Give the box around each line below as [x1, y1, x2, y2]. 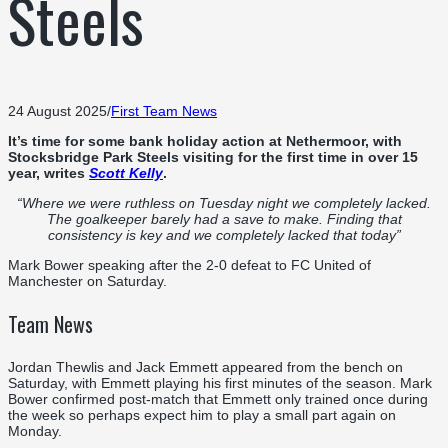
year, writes [8, 164, 89, 181]
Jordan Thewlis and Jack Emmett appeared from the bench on [8, 358, 403, 375]
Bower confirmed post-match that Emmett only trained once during [8, 390, 428, 407]
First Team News [111, 102, 217, 119]
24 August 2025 [8, 102, 107, 119]
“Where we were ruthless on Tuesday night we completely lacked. [17, 194, 431, 211]
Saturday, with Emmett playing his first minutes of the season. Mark [8, 374, 432, 391]
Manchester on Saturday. [8, 272, 167, 289]
